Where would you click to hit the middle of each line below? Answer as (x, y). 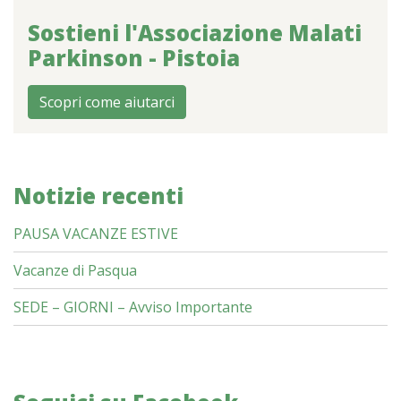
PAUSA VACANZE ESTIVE (96, 234)
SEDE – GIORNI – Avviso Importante (133, 307)
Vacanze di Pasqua (75, 270)
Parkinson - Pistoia (134, 58)
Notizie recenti (98, 196)
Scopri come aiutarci (107, 102)
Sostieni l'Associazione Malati (195, 33)
